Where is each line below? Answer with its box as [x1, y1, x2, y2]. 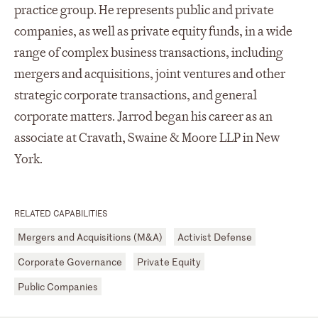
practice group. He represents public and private [14, 2, 274, 18]
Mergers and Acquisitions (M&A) [18, 230, 163, 243]
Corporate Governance [18, 255, 122, 268]
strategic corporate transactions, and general [14, 87, 257, 104]
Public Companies [18, 280, 98, 293]
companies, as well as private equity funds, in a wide [14, 23, 292, 40]
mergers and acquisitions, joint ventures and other [14, 66, 285, 82]
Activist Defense [177, 230, 252, 243]
